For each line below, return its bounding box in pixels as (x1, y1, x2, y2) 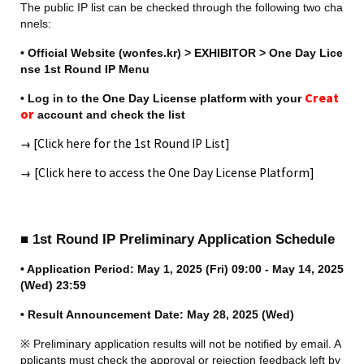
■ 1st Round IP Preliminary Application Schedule (20, 231, 335, 248)
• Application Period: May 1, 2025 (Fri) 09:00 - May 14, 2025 (20, 262, 344, 276)
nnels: (20, 16, 51, 30)
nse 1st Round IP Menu (20, 62, 149, 76)
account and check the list (34, 107, 185, 121)
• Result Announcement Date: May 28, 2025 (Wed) (20, 308, 294, 322)
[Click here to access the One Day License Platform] (34, 167, 314, 180)
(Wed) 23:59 (20, 279, 86, 292)
